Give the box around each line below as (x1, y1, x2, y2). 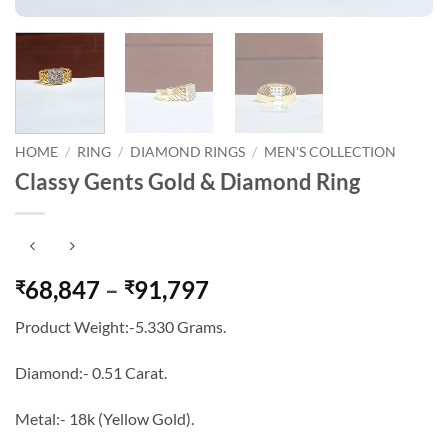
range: (208, 298, 276, 328)
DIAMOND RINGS (130, 144, 246, 161)
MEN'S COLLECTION (264, 144, 397, 161)
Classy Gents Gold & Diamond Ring (15, 167, 360, 195)
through (208, 346, 295, 376)
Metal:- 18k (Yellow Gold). (15, 409, 194, 429)
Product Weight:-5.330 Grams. (15, 317, 226, 337)
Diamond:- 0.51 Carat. (15, 363, 167, 383)
